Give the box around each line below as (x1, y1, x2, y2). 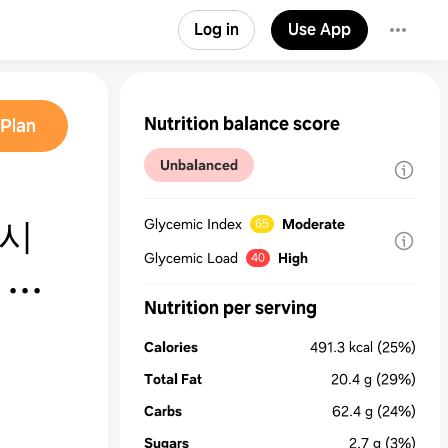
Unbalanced (160, 156, 238, 174)
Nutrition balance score (144, 112, 340, 136)
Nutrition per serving (144, 296, 317, 320)
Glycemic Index (144, 215, 242, 233)
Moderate (282, 215, 345, 233)
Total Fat (144, 370, 202, 388)
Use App (288, 19, 351, 40)
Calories (144, 338, 198, 356)
